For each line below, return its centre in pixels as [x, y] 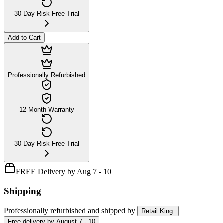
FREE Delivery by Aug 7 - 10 [63, 171]
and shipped [107, 211]
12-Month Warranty [47, 109]
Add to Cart [24, 37]
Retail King [157, 211]
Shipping [23, 191]
